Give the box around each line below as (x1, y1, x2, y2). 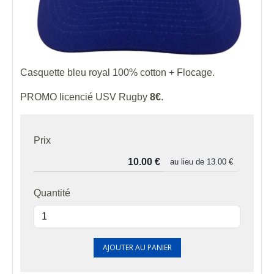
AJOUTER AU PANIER (102, 242, 172, 253)
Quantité (34, 188, 70, 199)
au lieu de (170, 157, 207, 167)
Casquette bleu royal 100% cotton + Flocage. (20, 67, 215, 78)
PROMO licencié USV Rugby (20, 92, 150, 103)
